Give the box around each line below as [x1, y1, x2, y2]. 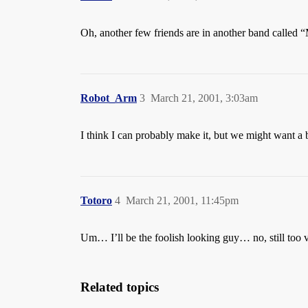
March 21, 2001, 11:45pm [126, 195, 239, 206]
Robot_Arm [80, 92, 137, 104]
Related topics [80, 280, 159, 294]
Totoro [80, 195, 112, 206]
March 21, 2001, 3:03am [151, 92, 258, 104]
